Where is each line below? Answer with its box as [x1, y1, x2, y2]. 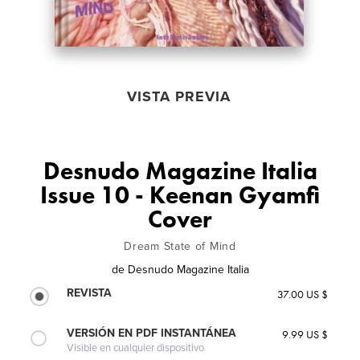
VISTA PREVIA [127, 87, 231, 105]
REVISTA [67, 285, 112, 300]
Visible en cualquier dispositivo [67, 341, 205, 354]
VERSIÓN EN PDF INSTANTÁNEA [67, 325, 237, 340]
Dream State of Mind [124, 239, 236, 253]
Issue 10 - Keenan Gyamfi [40, 179, 320, 211]
